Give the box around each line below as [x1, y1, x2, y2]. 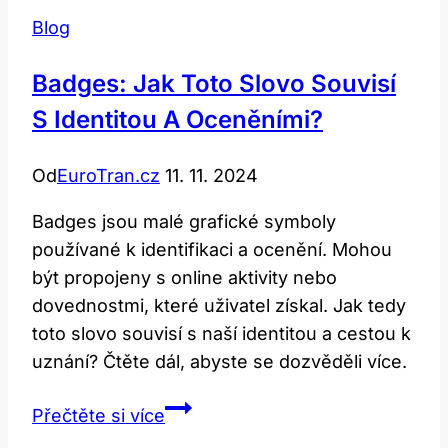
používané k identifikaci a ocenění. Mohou [32, 238, 392, 260]
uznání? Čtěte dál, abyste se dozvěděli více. [32, 350, 407, 372]
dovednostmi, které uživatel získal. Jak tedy [32, 294, 406, 316]
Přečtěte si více [32, 404, 165, 426]
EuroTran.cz [57, 164, 160, 186]
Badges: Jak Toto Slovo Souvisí [32, 68, 396, 98]
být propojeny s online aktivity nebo [32, 266, 337, 288]
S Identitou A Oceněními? [32, 104, 323, 134]
